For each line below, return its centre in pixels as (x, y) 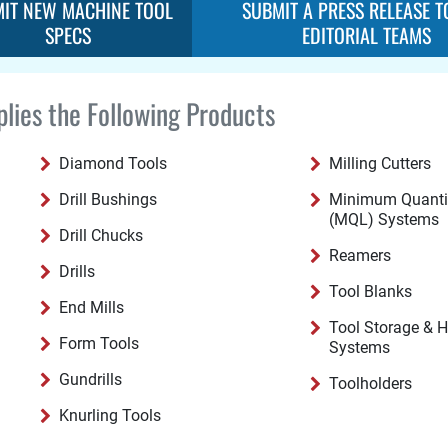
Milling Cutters (380, 163)
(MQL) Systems (384, 219)
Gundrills (90, 379)
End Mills (91, 307)
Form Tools (98, 343)
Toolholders (371, 383)
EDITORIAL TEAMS (366, 35)
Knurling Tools (109, 415)
